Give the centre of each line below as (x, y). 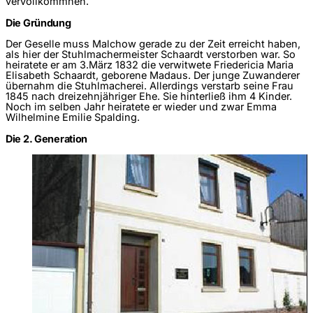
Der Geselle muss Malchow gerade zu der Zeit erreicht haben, (153, 44)
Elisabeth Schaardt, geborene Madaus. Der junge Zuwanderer (153, 75)
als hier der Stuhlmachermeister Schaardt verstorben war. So (151, 54)
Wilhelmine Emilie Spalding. (73, 117)
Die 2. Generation (47, 139)
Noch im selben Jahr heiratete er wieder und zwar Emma (141, 107)
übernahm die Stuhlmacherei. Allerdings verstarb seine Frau (150, 86)
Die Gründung (38, 23)
